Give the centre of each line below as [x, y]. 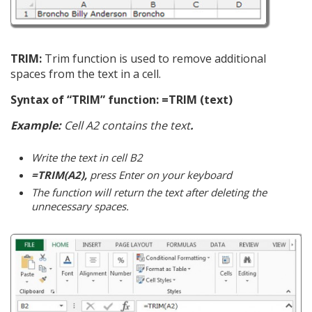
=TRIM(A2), [61, 175]
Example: [36, 126]
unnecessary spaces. [80, 206]
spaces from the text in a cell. [86, 74]
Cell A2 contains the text [126, 126]
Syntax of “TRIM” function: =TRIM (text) [122, 100]
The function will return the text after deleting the [149, 193]
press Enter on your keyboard [161, 175]
